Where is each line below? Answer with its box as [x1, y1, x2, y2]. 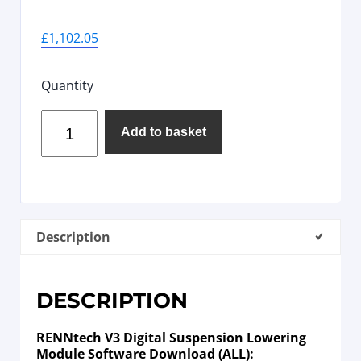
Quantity [41, 77, 93, 95]
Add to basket [121, 125, 206, 139]
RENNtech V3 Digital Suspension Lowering [36, 329, 306, 347]
